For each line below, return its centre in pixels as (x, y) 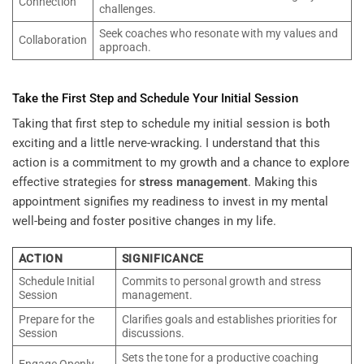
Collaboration (52, 40)
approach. (125, 48)
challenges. (127, 9)
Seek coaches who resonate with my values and (218, 34)
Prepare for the (56, 319)
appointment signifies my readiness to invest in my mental (170, 202)
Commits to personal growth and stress (221, 281)
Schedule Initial (56, 281)
